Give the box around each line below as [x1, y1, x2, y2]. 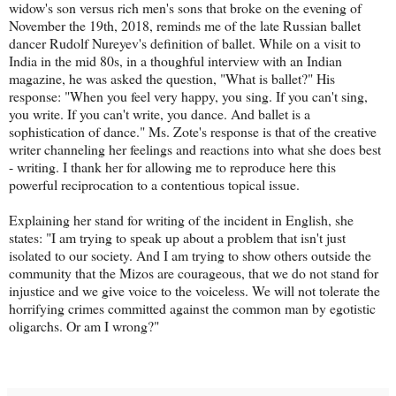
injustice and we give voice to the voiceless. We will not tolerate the [9, 280, 380, 300]
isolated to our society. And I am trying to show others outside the [9, 245, 371, 264]
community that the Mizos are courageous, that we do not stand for [9, 263, 378, 282]
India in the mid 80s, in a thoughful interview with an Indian [9, 50, 342, 70]
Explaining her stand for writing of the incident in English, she [9, 209, 354, 229]
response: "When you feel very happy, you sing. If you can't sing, [9, 86, 368, 105]
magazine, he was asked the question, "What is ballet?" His [9, 68, 335, 88]
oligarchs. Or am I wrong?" [9, 316, 159, 335]
